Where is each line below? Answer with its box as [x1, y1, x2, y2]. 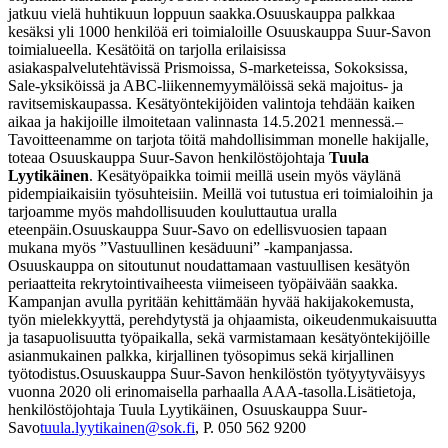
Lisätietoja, [347, 382, 416, 400]
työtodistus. [8, 364, 80, 382]
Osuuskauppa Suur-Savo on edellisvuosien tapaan [72, 220, 387, 238]
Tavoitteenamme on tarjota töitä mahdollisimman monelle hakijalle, [8, 130, 429, 148]
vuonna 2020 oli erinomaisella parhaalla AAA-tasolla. [8, 382, 347, 400]
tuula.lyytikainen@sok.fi [40, 418, 195, 436]
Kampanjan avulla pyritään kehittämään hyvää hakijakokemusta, [8, 292, 414, 310]
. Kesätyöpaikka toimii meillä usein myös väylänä [89, 166, 401, 184]
